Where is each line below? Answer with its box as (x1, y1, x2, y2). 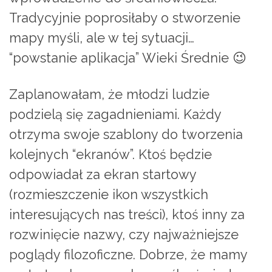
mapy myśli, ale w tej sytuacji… (9, 30, 194, 46)
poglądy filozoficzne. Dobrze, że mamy (9, 246, 247, 262)
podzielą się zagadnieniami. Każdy (9, 106, 221, 122)
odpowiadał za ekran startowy (9, 166, 196, 182)
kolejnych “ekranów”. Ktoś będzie (9, 146, 212, 162)
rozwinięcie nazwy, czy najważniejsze (9, 226, 239, 242)
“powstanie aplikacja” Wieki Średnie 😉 (9, 50, 246, 66)
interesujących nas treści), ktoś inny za (9, 206, 245, 222)
